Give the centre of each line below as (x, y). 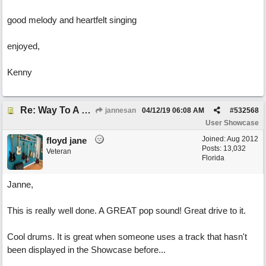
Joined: (214, 139)
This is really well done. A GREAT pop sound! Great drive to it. (126, 210)
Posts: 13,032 (224, 148)
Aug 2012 (243, 139)
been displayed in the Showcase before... (86, 250)
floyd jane (66, 140)
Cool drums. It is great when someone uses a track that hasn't (127, 237)
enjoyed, (23, 46)
